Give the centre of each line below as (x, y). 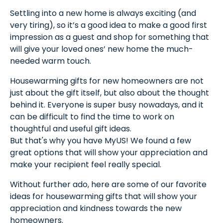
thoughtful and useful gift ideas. (71, 129)
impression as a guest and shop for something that (110, 37)
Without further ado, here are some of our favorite (108, 184)
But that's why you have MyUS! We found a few (101, 141)
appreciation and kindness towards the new (96, 208)
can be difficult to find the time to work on (92, 117)
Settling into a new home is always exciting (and (103, 13)
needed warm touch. (51, 61)
